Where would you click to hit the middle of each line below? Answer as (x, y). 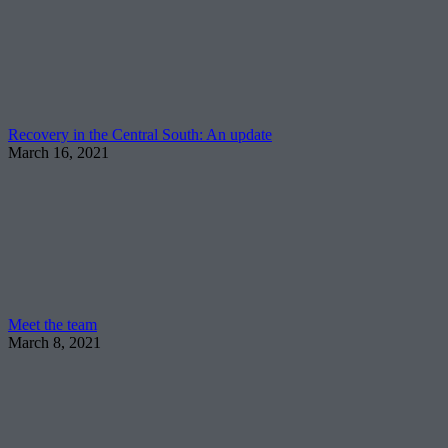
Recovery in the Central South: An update (140, 134)
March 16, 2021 (58, 152)
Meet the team (52, 324)
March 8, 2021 (54, 342)
